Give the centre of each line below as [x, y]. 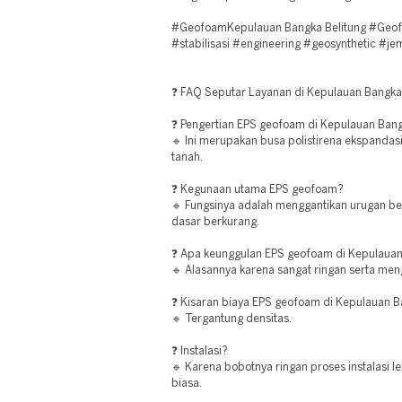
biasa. [187, 384]
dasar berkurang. [215, 222]
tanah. [187, 157]
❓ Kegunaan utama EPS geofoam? [258, 190]
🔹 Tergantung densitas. [232, 319]
